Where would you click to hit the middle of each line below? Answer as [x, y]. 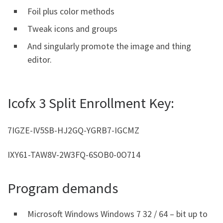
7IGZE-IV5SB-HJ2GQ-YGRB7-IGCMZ [73, 130]
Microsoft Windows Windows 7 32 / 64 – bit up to [117, 214]
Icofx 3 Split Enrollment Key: [91, 103]
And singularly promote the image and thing [109, 46]
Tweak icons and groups [72, 29]
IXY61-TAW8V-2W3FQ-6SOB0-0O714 [74, 155]
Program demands [63, 188]
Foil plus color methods [71, 11]
